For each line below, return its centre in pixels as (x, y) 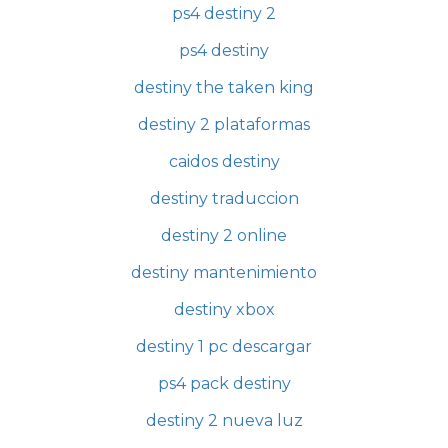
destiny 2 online (224, 235)
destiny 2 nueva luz (224, 420)
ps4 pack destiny (224, 383)
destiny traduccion (224, 198)
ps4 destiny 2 (224, 13)
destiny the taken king (224, 87)
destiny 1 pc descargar (224, 346)
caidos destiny (224, 161)
